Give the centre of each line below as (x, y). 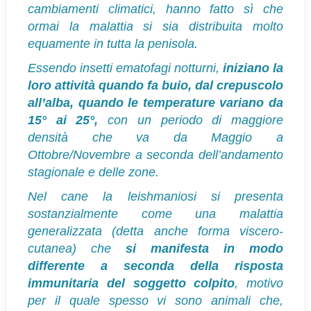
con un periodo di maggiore (191, 120)
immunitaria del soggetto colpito (132, 283)
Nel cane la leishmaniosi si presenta (155, 196)
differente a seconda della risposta (155, 266)
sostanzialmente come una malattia (155, 213)
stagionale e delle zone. (93, 172)
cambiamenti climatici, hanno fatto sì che (155, 9)
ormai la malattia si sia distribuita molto (155, 26)
